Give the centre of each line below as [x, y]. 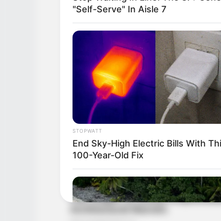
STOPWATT [87, 130]
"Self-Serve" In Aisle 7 [119, 9]
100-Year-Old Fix [108, 155]
